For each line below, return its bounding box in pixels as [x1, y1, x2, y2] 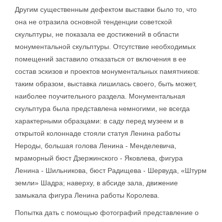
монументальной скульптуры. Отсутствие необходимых [15, 43, 196, 51]
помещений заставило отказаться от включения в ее [15, 55, 186, 63]
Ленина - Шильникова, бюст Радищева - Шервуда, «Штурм [15, 166, 207, 174]
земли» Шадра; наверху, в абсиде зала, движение [15, 179, 178, 187]
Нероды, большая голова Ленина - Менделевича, [15, 142, 176, 150]
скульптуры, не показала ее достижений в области [15, 30, 179, 38]
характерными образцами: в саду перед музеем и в [15, 117, 183, 125]
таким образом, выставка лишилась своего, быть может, [15, 80, 197, 88]
